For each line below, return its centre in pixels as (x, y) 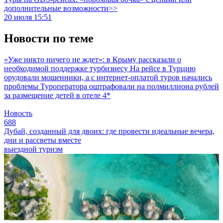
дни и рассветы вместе (43, 140)
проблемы (22, 86)
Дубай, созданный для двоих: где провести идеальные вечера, (109, 131)
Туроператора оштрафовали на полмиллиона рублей (130, 86)
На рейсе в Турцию (163, 68)
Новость (18, 113)
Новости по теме (49, 38)
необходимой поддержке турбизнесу (67, 68)
